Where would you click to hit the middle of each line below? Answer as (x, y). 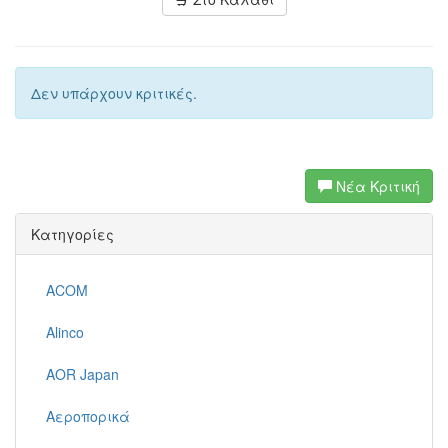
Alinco (65, 332)
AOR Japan (82, 374)
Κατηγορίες (72, 234)
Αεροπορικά (88, 416)
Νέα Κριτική (376, 186)
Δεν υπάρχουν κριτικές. (114, 93)
